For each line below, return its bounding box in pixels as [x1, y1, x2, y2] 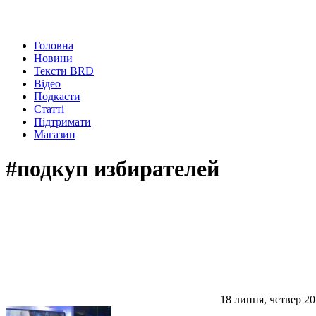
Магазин [34, 128, 75, 140]
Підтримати [34, 116, 91, 128]
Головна [34, 39, 73, 51]
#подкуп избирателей [6, 156, 219, 182]
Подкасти [34, 90, 80, 102]
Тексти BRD [34, 65, 94, 77]
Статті [34, 103, 64, 115]
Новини [34, 52, 73, 64]
